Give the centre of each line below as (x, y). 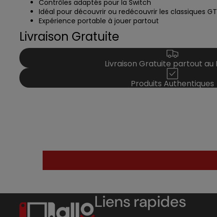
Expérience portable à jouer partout (99, 21)
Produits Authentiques (172, 84)
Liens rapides (140, 202)
